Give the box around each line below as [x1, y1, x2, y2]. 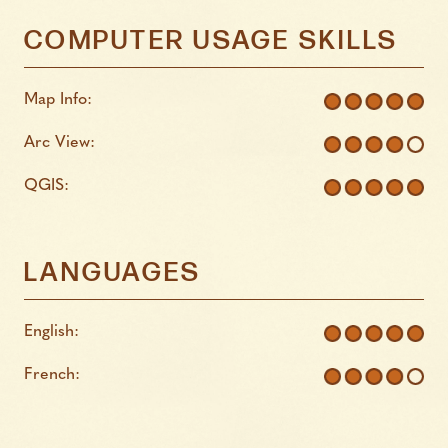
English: [24, 323, 79, 340]
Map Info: [24, 91, 92, 108]
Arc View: [24, 134, 95, 151]
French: [24, 366, 80, 383]
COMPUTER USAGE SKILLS [24, 25, 399, 58]
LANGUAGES [24, 257, 202, 290]
